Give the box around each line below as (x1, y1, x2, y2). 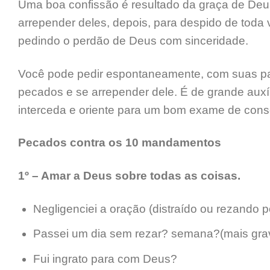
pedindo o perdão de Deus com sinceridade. (18, 34, 248, 47)
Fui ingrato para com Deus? (33, 252, 177, 265)
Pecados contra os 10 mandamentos (18, 136, 221, 149)
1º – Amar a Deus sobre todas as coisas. (18, 169, 240, 183)
